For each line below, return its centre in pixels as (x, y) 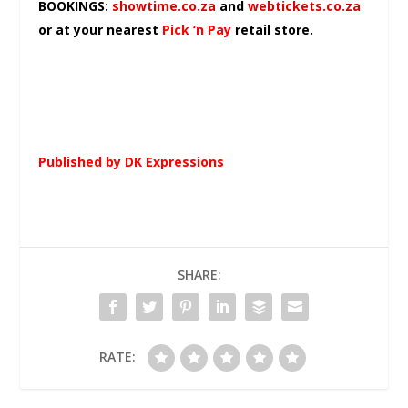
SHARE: (199, 275)
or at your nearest (101, 30)
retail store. (273, 30)
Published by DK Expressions (132, 162)
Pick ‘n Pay (197, 30)
